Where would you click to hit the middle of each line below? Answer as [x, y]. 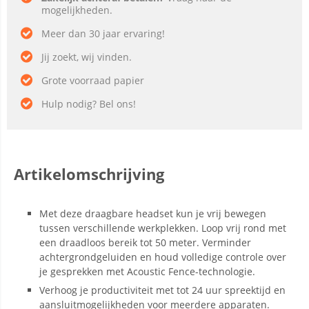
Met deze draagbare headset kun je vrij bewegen [153, 213]
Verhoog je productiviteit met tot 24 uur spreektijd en [162, 290]
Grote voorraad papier [93, 80]
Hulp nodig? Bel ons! [89, 104]
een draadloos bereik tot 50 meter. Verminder [145, 242]
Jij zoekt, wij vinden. [87, 57]
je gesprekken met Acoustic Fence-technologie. [147, 271]
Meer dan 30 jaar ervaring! [103, 33]
